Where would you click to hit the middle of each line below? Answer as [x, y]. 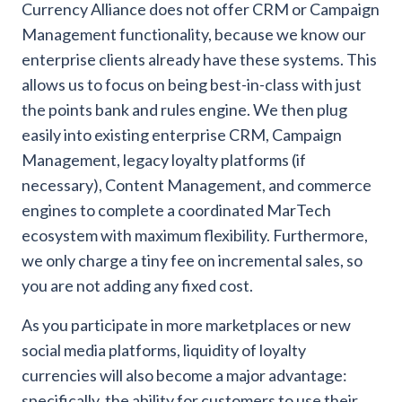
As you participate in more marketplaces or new [186, 325]
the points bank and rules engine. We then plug [184, 110]
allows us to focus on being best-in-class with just [192, 85]
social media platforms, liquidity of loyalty [164, 350]
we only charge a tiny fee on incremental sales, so [192, 261]
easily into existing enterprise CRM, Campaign [182, 135]
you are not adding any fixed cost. [137, 286]
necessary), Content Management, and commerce [197, 185]
